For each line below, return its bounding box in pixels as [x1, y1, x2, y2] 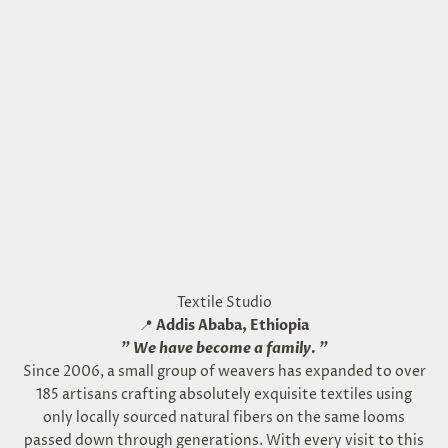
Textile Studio [176, 293, 272, 313]
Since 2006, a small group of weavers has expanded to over [22, 362, 426, 382]
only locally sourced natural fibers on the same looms [43, 408, 405, 428]
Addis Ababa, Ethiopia [156, 316, 309, 336]
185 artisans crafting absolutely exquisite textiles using [36, 385, 412, 405]
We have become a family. [132, 339, 316, 359]
